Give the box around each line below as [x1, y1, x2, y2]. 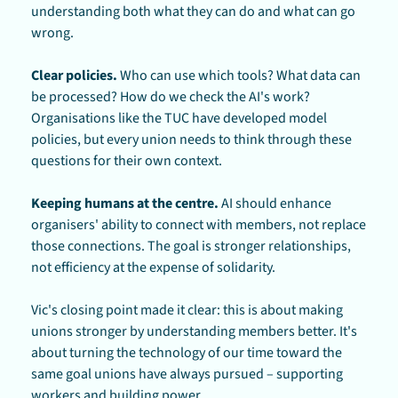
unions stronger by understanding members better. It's [31, 321, 357, 341]
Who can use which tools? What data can [117, 65, 361, 85]
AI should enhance [219, 193, 331, 213]
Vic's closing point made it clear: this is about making [31, 299, 343, 320]
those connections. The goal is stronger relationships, [31, 235, 351, 256]
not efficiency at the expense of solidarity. [31, 257, 275, 277]
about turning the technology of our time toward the [31, 342, 342, 362]
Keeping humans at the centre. [31, 193, 219, 213]
